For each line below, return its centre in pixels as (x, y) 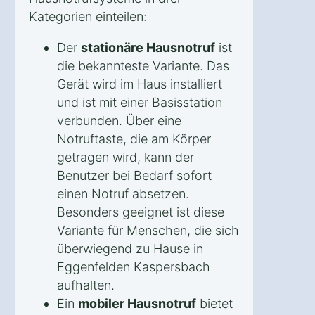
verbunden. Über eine (119, 120)
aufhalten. (86, 285)
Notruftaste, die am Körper (134, 139)
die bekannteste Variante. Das (143, 65)
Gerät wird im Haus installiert (140, 84)
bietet (214, 303)
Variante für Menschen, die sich (148, 230)
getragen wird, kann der (126, 157)
